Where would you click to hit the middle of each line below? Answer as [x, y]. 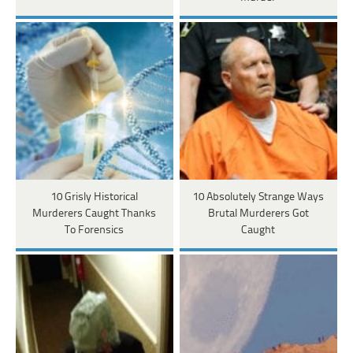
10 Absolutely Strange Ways [258, 198]
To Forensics [95, 231]
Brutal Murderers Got [258, 214]
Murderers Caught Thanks [95, 214]
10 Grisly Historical [94, 198]
